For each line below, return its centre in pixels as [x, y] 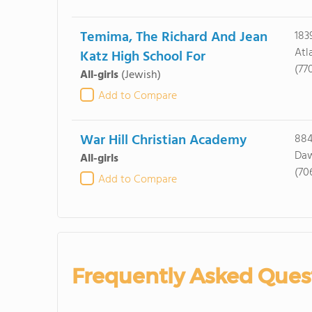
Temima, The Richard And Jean [173, 38]
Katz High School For [142, 57]
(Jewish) [141, 75]
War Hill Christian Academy [163, 141]
